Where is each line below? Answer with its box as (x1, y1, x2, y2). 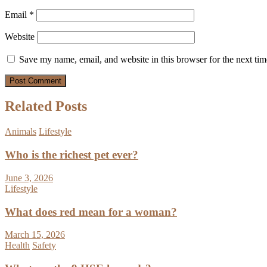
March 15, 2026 (5, 229, 65, 240)
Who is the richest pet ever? (5, 148, 138, 162)
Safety (32, 240, 56, 251)
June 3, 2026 (5, 172, 53, 183)
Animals (5, 126, 36, 137)
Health (5, 240, 30, 251)
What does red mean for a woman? (5, 205, 177, 218)
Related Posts (5, 98, 87, 114)
